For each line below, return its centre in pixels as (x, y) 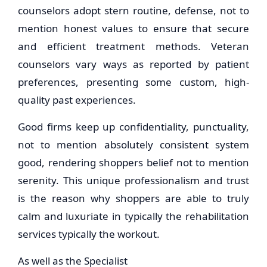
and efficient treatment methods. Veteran (133, 46)
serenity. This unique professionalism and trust (133, 180)
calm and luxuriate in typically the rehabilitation (133, 216)
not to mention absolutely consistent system (133, 145)
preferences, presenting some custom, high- (133, 82)
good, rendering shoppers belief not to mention (133, 162)
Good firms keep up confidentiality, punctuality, (133, 127)
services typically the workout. (89, 234)
